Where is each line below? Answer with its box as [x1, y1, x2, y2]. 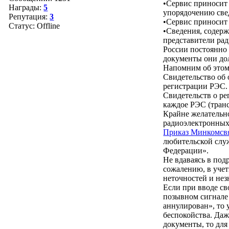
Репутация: [9, 12, 50, 21]
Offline [37, 21, 60, 30]
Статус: [9, 21, 37, 30]
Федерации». [163, 146, 209, 155]
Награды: [9, 3, 44, 12]
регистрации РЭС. [163, 82, 228, 90]
